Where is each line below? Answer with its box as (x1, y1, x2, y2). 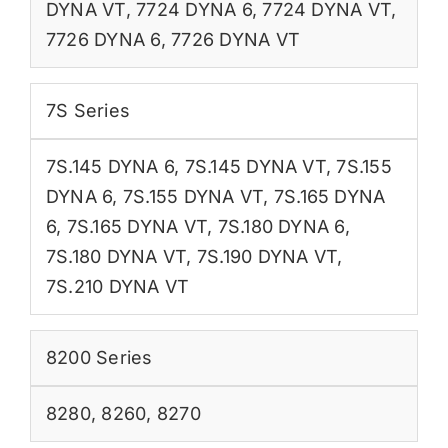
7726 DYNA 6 (45, 29, 161, 51)
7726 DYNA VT (171, 29, 300, 51)
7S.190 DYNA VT (196, 246, 338, 268)
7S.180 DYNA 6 (217, 216, 345, 238)
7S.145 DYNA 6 (45, 156, 175, 178)
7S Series (45, 100, 131, 122)
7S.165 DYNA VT (66, 216, 208, 238)
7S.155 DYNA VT (122, 186, 264, 208)
